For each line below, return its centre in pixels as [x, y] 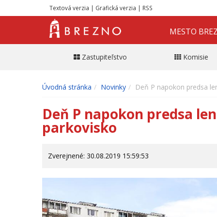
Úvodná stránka [67, 87]
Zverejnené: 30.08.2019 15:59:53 [98, 155]
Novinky [113, 87]
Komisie [196, 57]
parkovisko [79, 127]
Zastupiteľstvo [104, 57]
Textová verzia [69, 8]
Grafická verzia [116, 8]
